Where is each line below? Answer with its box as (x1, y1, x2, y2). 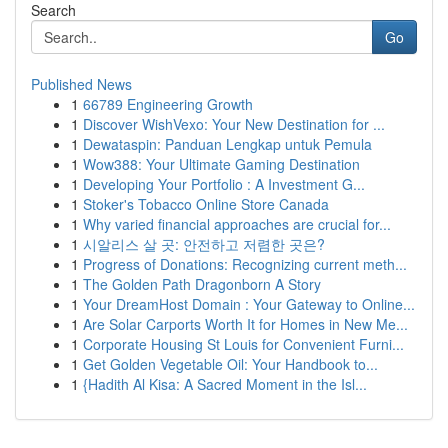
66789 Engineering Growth (83, 94, 253, 114)
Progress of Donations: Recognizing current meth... (83, 254, 407, 274)
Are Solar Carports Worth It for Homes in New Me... (83, 314, 408, 334)
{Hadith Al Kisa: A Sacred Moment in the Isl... (83, 374, 367, 394)
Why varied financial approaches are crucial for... (83, 214, 391, 234)
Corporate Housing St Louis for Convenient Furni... (83, 334, 404, 354)
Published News (31, 74, 132, 94)
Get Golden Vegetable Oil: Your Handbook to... (83, 354, 378, 374)
